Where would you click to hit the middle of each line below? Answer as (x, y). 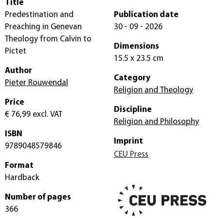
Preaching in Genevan (43, 27)
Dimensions (136, 46)
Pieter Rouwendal (36, 83)
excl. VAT (46, 114)
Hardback (22, 178)
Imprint (128, 141)
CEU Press (131, 154)
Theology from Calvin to (48, 39)
